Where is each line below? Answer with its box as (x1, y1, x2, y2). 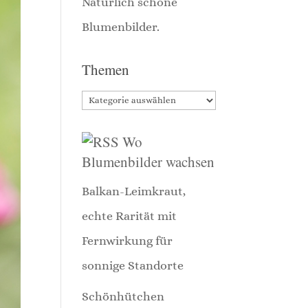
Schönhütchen (82, 289, 165, 303)
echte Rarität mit (82, 209, 177, 223)
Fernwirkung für (82, 234, 173, 247)
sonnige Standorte (82, 258, 184, 272)
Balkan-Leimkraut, (82, 184, 186, 198)
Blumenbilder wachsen (82, 152, 215, 171)
